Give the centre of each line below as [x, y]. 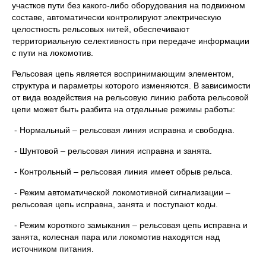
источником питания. [53, 249]
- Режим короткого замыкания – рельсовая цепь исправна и [130, 225]
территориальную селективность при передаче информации [131, 41]
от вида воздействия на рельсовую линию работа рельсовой [130, 97]
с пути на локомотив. [53, 53]
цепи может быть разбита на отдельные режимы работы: [123, 109]
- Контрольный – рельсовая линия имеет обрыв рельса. [123, 172]
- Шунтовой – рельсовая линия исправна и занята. [112, 151]
